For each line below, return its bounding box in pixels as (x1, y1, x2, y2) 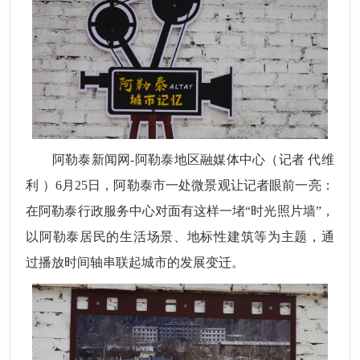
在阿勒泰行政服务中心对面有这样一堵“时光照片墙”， (26, 203, 334, 218)
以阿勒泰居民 (26, 229, 107, 243)
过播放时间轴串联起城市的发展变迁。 (26, 255, 245, 269)
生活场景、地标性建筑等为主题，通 (120, 229, 334, 243)
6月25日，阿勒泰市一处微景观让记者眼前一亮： (55, 178, 334, 192)
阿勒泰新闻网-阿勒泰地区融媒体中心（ (26, 152, 279, 166)
